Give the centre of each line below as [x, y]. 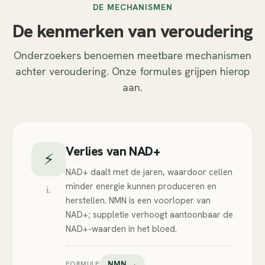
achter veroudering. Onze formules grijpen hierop [132, 71]
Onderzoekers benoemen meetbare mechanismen [132, 55]
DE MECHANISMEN [132, 7]
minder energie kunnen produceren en [141, 186]
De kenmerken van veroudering [132, 31]
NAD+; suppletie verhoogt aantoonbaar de [149, 215]
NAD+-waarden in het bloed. [121, 229]
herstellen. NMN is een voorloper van [138, 201]
